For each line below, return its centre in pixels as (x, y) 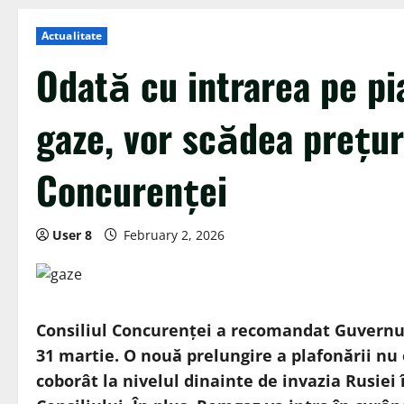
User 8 (72, 235)
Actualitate (72, 36)
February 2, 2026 (174, 235)
